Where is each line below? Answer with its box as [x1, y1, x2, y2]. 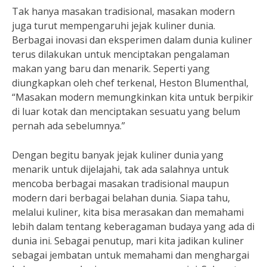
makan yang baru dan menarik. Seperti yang [12, 62, 210, 75]
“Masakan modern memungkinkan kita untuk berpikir [12, 91, 253, 104]
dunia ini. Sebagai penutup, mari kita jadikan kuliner [12, 234, 244, 247]
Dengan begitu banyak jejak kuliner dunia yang [12, 148, 223, 162]
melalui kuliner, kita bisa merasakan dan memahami [12, 206, 244, 219]
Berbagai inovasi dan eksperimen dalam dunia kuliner [12, 33, 252, 46]
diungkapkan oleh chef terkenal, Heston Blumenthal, [12, 76, 249, 89]
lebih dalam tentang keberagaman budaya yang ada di [12, 220, 254, 233]
